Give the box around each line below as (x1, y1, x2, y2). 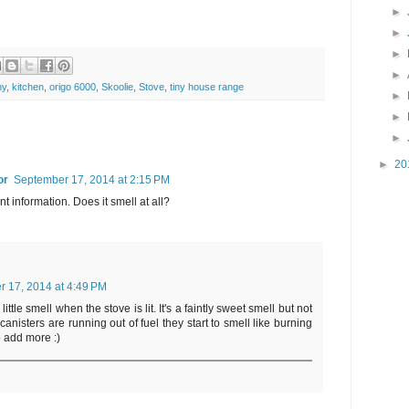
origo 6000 (49, 81, 96, 93)
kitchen (12, 81, 44, 93)
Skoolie (101, 81, 133, 93)
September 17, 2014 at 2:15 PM (14, 173, 170, 187)
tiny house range (170, 81, 244, 93)
